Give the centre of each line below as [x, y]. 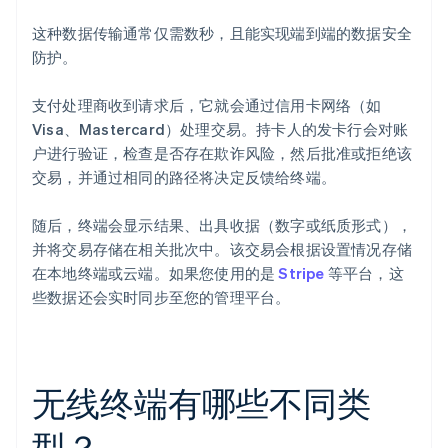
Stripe [301, 273]
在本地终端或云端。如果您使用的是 [155, 273]
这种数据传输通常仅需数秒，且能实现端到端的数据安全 [222, 33]
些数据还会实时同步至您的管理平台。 [161, 297]
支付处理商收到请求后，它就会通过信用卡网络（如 [207, 105]
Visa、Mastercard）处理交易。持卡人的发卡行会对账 [220, 129]
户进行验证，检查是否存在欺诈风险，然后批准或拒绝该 [222, 153]
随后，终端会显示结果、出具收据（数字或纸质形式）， [222, 225]
